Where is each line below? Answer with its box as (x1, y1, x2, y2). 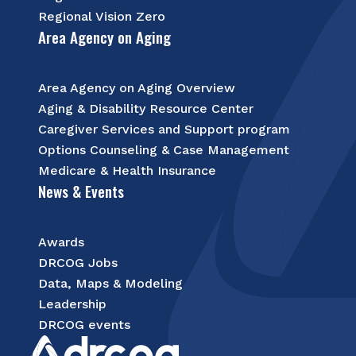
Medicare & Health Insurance (38, 163, 216, 178)
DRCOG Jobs (38, 255, 118, 270)
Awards (38, 234, 84, 250)
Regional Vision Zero (38, 9, 165, 24)
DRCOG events (38, 317, 130, 332)
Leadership (38, 296, 106, 311)
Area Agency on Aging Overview (38, 80, 235, 95)
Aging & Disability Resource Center (38, 101, 253, 116)
